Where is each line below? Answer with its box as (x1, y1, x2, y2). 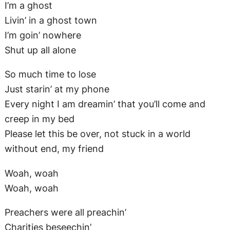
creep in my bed (4, 39, 74, 51)
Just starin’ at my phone (4, 9, 109, 21)
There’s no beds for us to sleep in (4, 216, 148, 227)
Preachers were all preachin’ (4, 132, 126, 144)
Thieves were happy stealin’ (4, 177, 125, 188)
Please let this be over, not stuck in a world (4, 54, 190, 66)
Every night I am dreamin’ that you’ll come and (4, 24, 205, 36)
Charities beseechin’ (4, 147, 91, 159)
